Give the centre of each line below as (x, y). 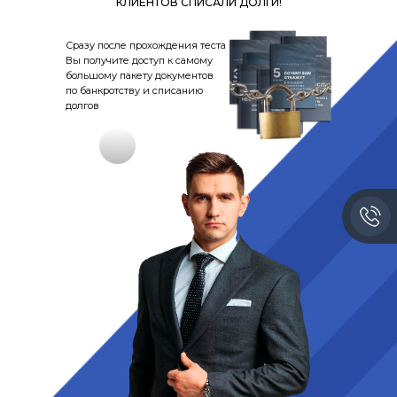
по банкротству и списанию (134, 90)
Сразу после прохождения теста (146, 45)
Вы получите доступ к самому (139, 60)
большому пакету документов (140, 75)
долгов (82, 105)
